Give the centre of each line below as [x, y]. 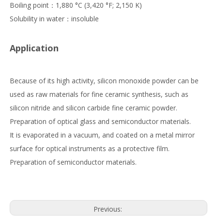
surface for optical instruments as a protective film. [90, 148]
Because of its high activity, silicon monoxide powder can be [104, 80]
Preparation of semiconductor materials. [73, 162]
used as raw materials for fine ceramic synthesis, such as [99, 94]
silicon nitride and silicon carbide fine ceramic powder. [93, 108]
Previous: [108, 209]
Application [34, 48]
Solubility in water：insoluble [54, 18]
